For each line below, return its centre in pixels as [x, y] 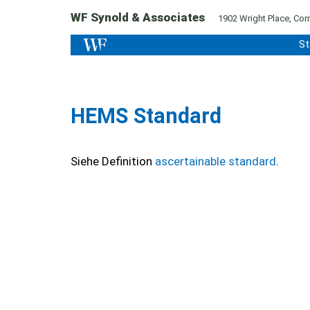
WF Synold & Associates [139, 17]
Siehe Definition [113, 161]
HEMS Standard [146, 116]
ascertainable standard [216, 161]
